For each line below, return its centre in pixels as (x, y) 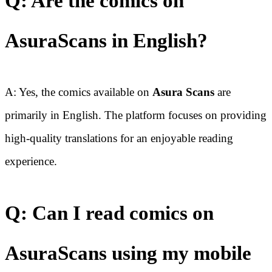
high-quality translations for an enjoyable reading (119, 138)
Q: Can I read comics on (109, 213)
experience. (31, 161)
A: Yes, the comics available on (79, 92)
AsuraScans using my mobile (128, 253)
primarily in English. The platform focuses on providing (136, 115)
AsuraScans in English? (106, 41)
